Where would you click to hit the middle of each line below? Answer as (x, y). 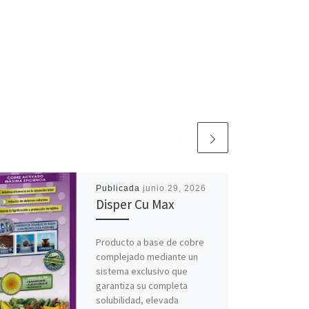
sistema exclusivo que (141, 271)
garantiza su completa (141, 285)
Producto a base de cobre (150, 242)
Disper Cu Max (135, 205)
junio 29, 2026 (174, 189)
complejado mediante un (147, 256)
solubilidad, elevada (137, 300)
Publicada (119, 189)
